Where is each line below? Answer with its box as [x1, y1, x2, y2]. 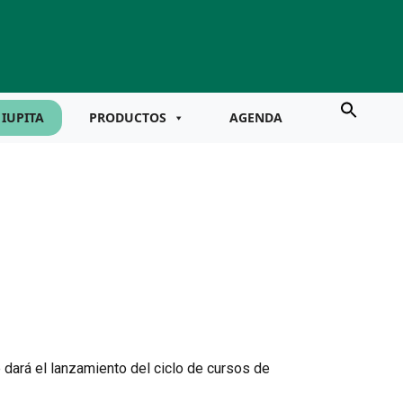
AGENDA [229, 109, 282, 126]
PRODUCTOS [89, 109, 166, 126]
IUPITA [2, 109, 44, 126]
